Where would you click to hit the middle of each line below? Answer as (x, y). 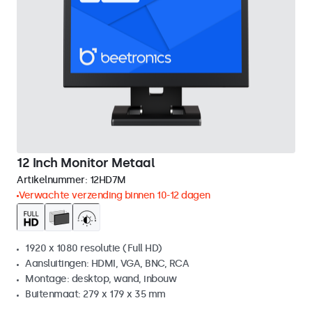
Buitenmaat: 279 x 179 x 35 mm (95, 294)
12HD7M (108, 180)
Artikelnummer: (53, 180)
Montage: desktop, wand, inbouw (101, 279)
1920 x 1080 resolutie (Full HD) (94, 248)
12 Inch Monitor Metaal (86, 163)
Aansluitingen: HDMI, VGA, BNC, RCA (107, 264)
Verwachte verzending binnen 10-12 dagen (115, 195)
